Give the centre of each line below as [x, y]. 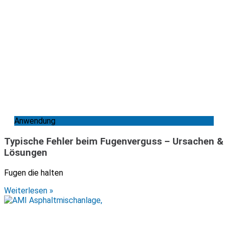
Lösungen [26, 153]
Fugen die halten [34, 173]
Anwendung [35, 121]
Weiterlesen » [29, 191]
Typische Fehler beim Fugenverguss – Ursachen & [114, 142]
